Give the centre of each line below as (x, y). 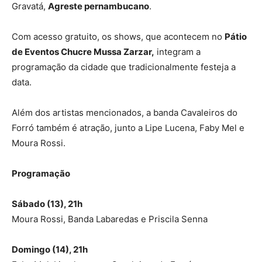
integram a (177, 52)
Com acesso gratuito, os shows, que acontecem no (118, 37)
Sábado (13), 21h (47, 204)
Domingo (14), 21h (50, 250)
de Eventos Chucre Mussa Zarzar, (83, 52)
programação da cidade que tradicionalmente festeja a (124, 67)
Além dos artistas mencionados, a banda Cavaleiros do (125, 113)
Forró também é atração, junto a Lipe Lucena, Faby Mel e (128, 128)
